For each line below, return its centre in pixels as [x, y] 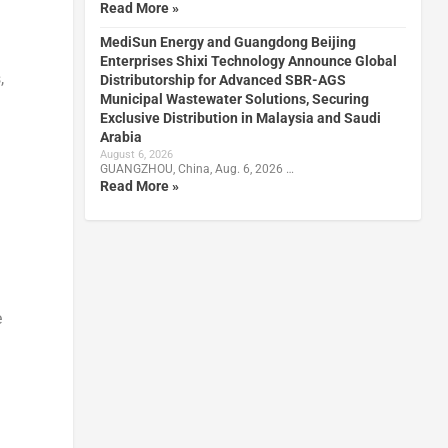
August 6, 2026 [136, 154]
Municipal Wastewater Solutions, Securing [234, 98]
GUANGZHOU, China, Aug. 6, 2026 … [196, 168]
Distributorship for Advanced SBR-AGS [222, 79]
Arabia [120, 136]
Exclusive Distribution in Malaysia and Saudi [240, 117]
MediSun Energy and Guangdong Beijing [227, 41]
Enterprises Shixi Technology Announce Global [248, 60]
